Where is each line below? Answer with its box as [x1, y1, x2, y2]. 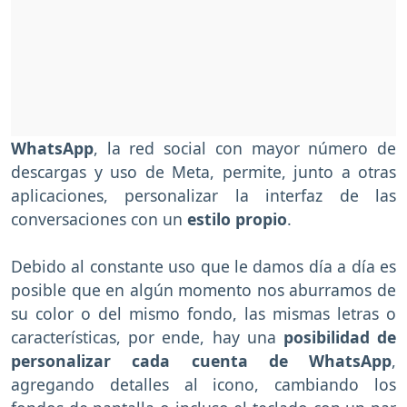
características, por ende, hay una [11, 325, 283, 348]
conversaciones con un [11, 207, 183, 230]
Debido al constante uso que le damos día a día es [11, 254, 396, 277]
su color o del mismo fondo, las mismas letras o [11, 302, 396, 324]
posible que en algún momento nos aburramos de [11, 278, 396, 301]
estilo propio [183, 207, 287, 230]
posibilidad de [283, 325, 397, 348]
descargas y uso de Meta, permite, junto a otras [11, 160, 396, 183]
